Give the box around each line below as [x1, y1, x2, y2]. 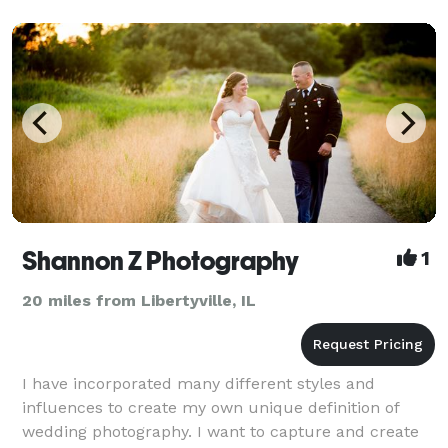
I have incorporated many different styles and [22, 373, 375, 393]
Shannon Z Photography [22, 245, 299, 276]
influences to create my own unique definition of [22, 397, 399, 417]
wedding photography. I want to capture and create [22, 421, 419, 441]
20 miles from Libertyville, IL [22, 290, 256, 310]
